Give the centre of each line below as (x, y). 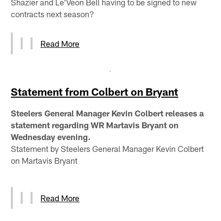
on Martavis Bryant (44, 160)
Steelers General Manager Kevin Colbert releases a (108, 113)
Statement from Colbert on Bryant (95, 91)
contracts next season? (53, 14)
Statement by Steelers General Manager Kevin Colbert (108, 148)
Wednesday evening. (51, 136)
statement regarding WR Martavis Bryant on (95, 125)
